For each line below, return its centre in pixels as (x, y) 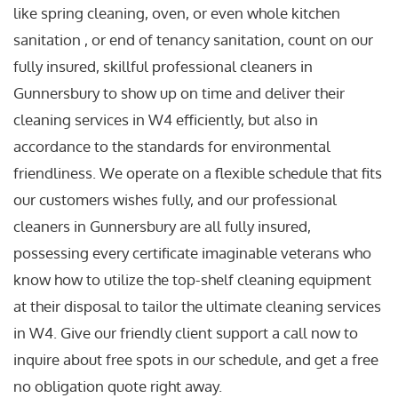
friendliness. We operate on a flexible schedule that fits (198, 173)
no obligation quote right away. (118, 386)
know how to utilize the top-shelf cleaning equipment (192, 279)
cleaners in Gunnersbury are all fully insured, (162, 226)
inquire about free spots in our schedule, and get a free (196, 359)
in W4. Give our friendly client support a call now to (186, 333)
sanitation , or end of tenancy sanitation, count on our (193, 40)
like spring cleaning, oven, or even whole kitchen (177, 13)
